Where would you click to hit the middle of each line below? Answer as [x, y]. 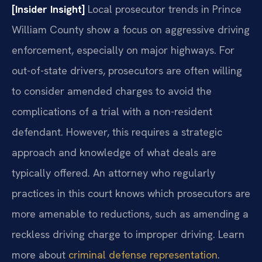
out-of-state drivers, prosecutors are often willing [127, 70]
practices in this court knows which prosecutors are [131, 193]
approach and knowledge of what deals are [114, 152]
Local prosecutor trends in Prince [163, 9]
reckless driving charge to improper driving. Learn [128, 234]
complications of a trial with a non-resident [112, 111]
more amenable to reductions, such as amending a [130, 213]
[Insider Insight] [48, 9]
